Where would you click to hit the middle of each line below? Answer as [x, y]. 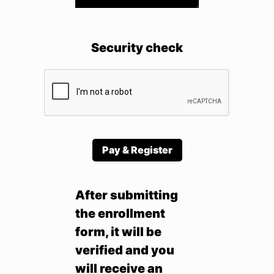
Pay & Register [137, 150]
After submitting [127, 195]
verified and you [125, 250]
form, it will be [119, 231]
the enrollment [120, 213]
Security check [137, 48]
